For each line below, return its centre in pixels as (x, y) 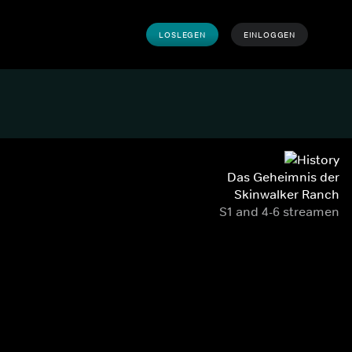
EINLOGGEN (269, 35)
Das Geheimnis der (283, 177)
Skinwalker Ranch (287, 194)
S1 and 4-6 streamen (279, 211)
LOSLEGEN (182, 35)
